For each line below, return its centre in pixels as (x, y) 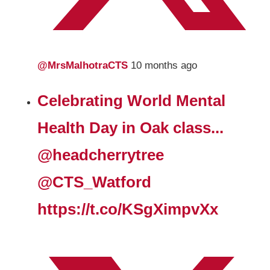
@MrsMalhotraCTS (84, 66)
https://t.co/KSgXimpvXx (128, 209)
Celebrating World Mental (132, 101)
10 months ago (164, 66)
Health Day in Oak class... (131, 128)
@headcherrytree (101, 155)
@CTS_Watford (95, 182)
